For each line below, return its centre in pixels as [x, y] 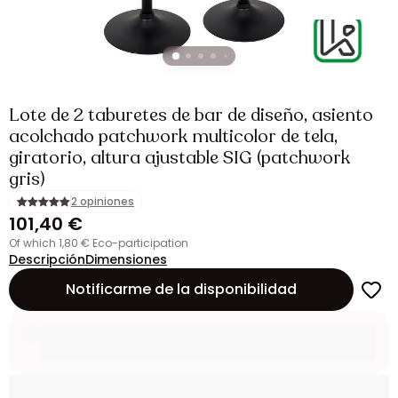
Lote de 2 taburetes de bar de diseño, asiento [191, 115]
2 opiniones [103, 201]
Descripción [47, 259]
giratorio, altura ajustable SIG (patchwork [179, 158]
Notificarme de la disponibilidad [181, 289]
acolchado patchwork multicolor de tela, [173, 136]
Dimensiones [126, 259]
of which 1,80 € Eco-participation [103, 243]
